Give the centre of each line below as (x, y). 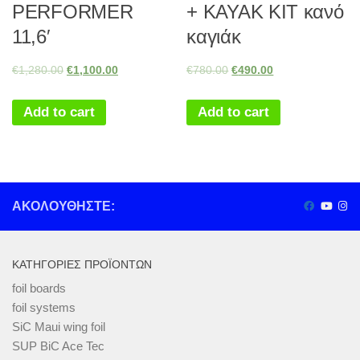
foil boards (39, 288)
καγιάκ (214, 37)
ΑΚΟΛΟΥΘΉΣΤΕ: (63, 207)
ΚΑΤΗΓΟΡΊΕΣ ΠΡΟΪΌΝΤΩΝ (82, 265)
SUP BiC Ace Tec (58, 346)
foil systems (44, 308)
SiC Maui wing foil (59, 327)
